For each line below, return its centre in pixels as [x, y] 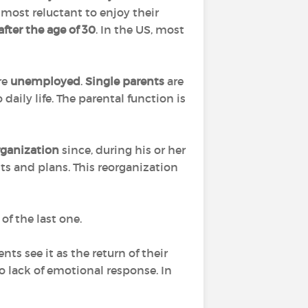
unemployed [45, 81]
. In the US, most [140, 30]
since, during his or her [122, 150]
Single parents [125, 81]
